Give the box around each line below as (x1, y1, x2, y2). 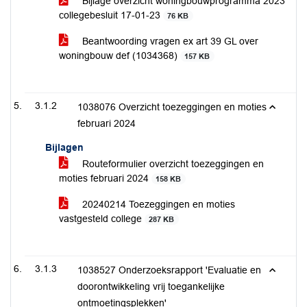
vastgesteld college (59, 213, 145, 224)
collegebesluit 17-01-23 (59, 10, 163, 21)
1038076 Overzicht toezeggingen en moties (77, 101, 267, 112)
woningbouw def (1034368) (59, 50, 180, 61)
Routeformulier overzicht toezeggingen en (79, 158, 264, 169)
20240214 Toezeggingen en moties (79, 199, 235, 210)
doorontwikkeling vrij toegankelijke (77, 281, 225, 292)
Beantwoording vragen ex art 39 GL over (79, 36, 258, 47)
